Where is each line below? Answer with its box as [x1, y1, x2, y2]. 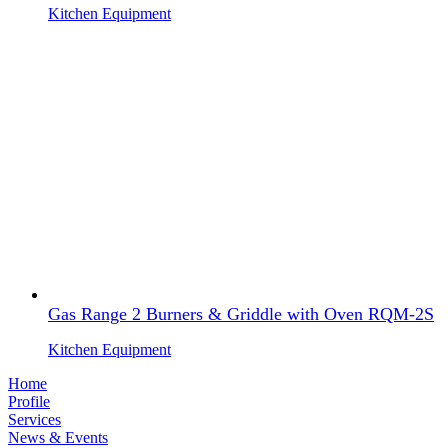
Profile [8, 393, 50, 411]
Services [8, 411, 61, 429]
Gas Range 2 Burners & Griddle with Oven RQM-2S [48, 304, 434, 325]
